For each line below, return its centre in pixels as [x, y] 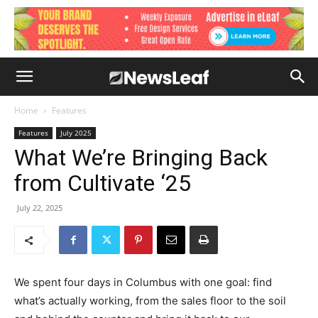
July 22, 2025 [40, 208]
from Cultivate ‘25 [103, 183]
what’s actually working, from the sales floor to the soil [150, 301]
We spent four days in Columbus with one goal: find [143, 282]
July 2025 [76, 133]
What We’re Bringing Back [141, 158]
